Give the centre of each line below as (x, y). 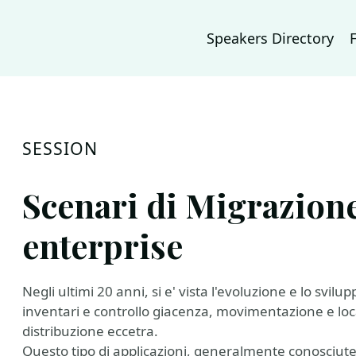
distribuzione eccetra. (90, 331)
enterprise (103, 245)
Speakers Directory (270, 38)
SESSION (60, 148)
